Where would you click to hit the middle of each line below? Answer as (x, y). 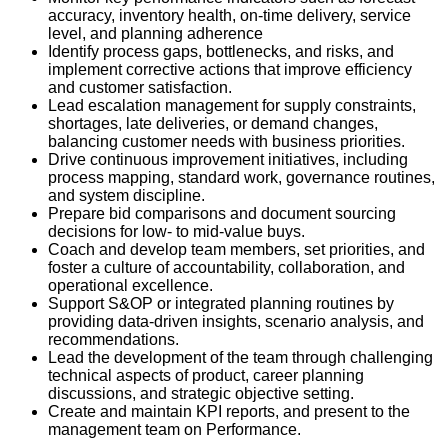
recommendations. (113, 340)
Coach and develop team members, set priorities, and (236, 250)
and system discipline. (126, 196)
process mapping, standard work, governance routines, (241, 178)
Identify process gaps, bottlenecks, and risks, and (221, 52)
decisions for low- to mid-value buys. (176, 232)
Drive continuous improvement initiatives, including (228, 160)
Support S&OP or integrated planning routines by (221, 304)
